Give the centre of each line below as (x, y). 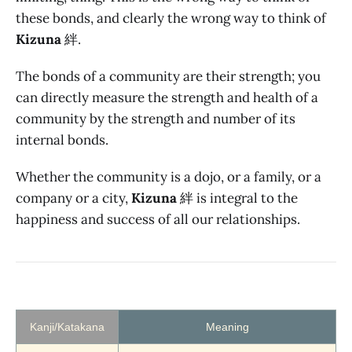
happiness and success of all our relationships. (158, 219)
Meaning (227, 327)
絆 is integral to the (237, 198)
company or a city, (73, 198)
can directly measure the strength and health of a (167, 97)
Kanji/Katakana (67, 327)
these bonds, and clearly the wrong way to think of (171, 18)
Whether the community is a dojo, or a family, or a (169, 177)
